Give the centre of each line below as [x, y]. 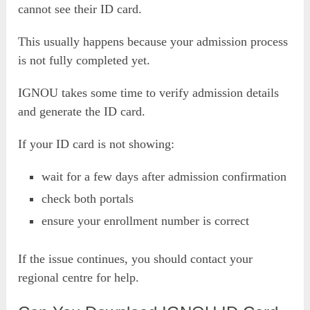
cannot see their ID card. [80, 9]
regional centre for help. [79, 277]
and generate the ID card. [82, 111]
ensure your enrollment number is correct [146, 220]
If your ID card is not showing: [97, 144]
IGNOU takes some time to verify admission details [149, 92]
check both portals [88, 198]
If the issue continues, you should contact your [136, 259]
